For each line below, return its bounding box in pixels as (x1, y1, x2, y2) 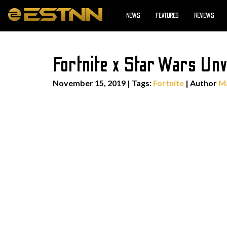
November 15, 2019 (53, 78, 126, 88)
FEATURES (156, 12, 179, 19)
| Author (184, 78, 218, 88)
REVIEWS (194, 12, 214, 19)
